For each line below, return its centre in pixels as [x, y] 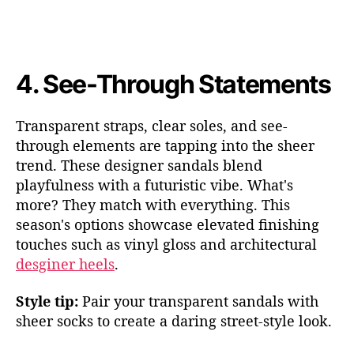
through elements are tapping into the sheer [165, 145]
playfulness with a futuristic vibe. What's [154, 185]
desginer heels [65, 264]
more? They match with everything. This [153, 204]
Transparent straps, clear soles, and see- [152, 125]
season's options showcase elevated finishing [168, 224]
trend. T [43, 165]
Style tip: [47, 301]
